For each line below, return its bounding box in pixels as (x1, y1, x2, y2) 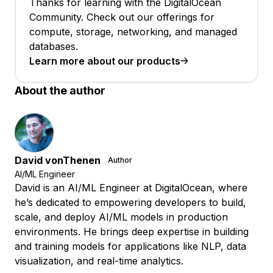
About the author (15, 83, 105, 97)
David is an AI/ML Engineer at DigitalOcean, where (15, 181, 247, 194)
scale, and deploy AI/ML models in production (15, 210, 228, 223)
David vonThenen (15, 154, 101, 166)
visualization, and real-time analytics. (15, 254, 183, 267)
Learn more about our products (29, 54, 180, 67)
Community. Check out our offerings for (29, 10, 214, 23)
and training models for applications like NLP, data (15, 239, 246, 252)
